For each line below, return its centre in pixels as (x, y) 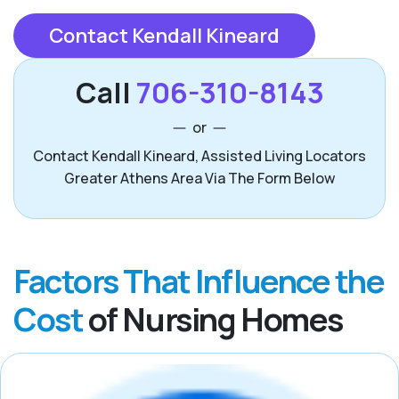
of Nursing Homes (213, 320)
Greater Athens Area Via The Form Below (199, 179)
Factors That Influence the (199, 281)
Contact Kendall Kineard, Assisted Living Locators (199, 156)
